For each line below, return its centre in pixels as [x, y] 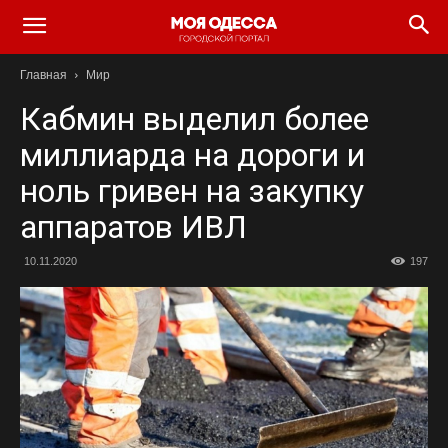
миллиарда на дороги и [192, 155]
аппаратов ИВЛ [133, 227]
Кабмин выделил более [194, 119]
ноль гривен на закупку [192, 191]
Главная [43, 75]
